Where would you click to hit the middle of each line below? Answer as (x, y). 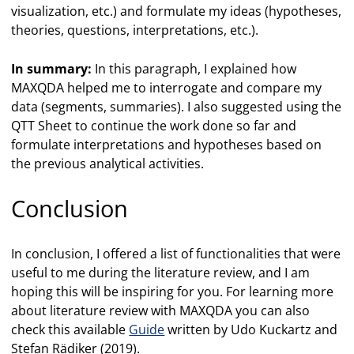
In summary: (52, 69)
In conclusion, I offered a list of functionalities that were (176, 254)
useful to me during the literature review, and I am (161, 273)
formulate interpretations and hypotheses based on (167, 145)
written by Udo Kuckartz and (251, 330)
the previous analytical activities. (108, 164)
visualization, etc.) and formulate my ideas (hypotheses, (177, 11)
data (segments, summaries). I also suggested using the (177, 107)
